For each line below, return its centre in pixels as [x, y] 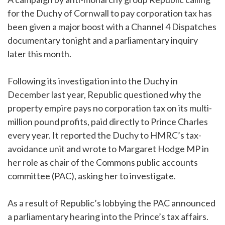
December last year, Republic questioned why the [104, 95]
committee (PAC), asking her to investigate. [92, 176]
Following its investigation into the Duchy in [93, 81]
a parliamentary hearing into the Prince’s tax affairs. [108, 217]
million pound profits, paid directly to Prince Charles [108, 122]
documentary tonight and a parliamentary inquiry [103, 40]
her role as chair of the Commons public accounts [103, 162]
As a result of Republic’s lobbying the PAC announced [111, 203]
